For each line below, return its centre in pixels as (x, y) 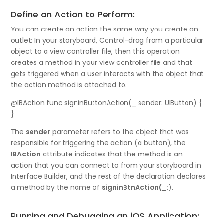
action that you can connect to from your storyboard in (106, 165)
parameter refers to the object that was (120, 132)
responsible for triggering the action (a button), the (98, 143)
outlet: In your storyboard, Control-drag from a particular (107, 40)
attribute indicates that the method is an (112, 154)
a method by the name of (56, 188)
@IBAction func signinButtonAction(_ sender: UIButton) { (106, 103)
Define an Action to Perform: (73, 15)
